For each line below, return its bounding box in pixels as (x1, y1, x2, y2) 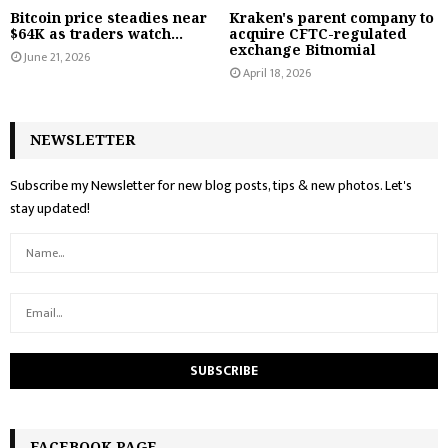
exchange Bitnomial (229, 39, 376, 59)
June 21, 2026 (24, 46, 90, 67)
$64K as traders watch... (10, 23, 183, 43)
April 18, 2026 (243, 62, 311, 83)
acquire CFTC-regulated (229, 23, 406, 43)
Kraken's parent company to (229, 7, 434, 27)
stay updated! (10, 196, 90, 220)
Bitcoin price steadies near (10, 7, 207, 27)
